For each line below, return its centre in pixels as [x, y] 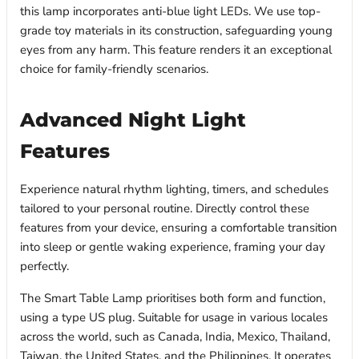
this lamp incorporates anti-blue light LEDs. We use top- [170, 12]
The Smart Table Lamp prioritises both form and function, [173, 298]
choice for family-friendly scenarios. [114, 69]
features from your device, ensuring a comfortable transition [179, 228]
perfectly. [44, 266]
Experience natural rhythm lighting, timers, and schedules [174, 190]
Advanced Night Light [133, 120]
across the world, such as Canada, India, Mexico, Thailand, [175, 337]
